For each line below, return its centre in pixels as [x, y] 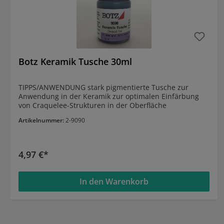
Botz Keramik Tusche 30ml [75, 62]
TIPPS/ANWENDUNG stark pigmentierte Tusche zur [53, 87]
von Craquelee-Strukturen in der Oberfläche [92, 105]
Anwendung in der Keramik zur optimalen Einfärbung [109, 96]
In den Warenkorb [114, 182]
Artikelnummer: [42, 120]
